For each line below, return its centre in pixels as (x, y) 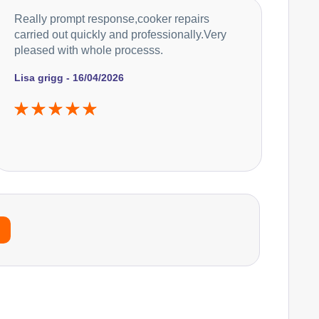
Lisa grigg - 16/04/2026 (69, 77)
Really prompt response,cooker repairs (112, 19)
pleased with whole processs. (89, 50)
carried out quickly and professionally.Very (121, 34)
